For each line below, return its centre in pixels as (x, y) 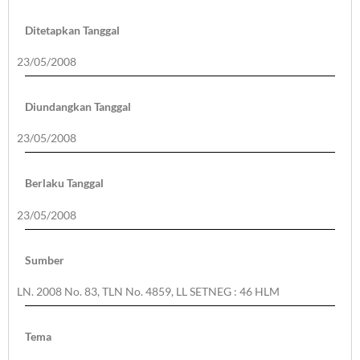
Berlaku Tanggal (64, 183)
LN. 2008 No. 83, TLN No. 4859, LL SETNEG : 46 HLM (148, 292)
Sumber (45, 260)
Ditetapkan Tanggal (72, 30)
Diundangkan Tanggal (78, 106)
